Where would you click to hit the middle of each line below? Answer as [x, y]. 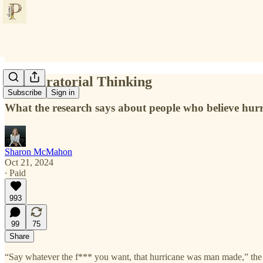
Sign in [63, 93]
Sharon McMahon [38, 151]
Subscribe [25, 93]
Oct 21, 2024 [29, 162]
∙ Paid [15, 173]
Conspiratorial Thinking [78, 81]
